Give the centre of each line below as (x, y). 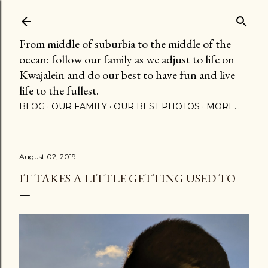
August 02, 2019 (48, 156)
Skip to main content (134, 15)
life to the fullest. (59, 90)
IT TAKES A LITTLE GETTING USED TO (127, 178)
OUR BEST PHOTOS (157, 106)
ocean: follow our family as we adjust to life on (127, 59)
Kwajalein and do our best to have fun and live (127, 75)
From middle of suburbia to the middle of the (125, 44)
